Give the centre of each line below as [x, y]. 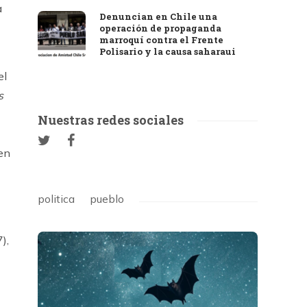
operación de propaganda [161, 28]
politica [57, 199]
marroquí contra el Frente [162, 40]
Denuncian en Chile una [159, 16]
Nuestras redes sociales [111, 120]
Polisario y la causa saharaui [168, 51]
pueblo [107, 199]
